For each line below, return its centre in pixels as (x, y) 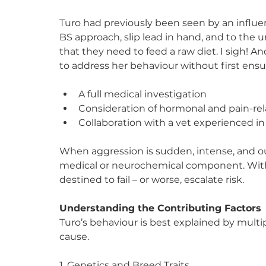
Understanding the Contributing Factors (160, 208)
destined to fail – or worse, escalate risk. (152, 179)
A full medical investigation (142, 94)
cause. (74, 236)
